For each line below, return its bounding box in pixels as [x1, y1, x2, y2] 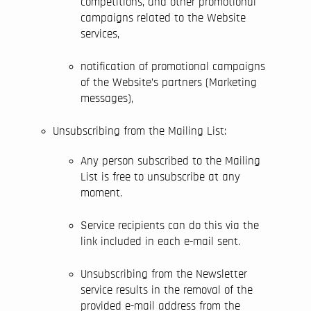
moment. [81, 187, 122, 199]
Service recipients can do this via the [81, 219, 259, 231]
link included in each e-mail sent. [81, 235, 240, 247]
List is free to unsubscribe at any [81, 171, 240, 183]
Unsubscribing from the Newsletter [81, 268, 247, 280]
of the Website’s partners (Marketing [81, 76, 257, 88]
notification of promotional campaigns [81, 60, 265, 72]
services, [81, 28, 119, 40]
